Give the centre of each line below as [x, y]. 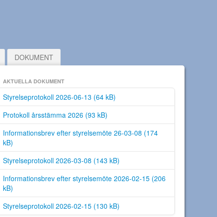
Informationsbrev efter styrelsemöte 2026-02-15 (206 [84, 178]
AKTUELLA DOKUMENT [34, 81]
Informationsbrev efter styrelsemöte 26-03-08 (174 [80, 133]
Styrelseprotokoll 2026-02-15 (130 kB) [61, 206]
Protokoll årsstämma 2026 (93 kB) [55, 115]
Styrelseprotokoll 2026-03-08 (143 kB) [61, 160]
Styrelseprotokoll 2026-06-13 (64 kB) [59, 97]
